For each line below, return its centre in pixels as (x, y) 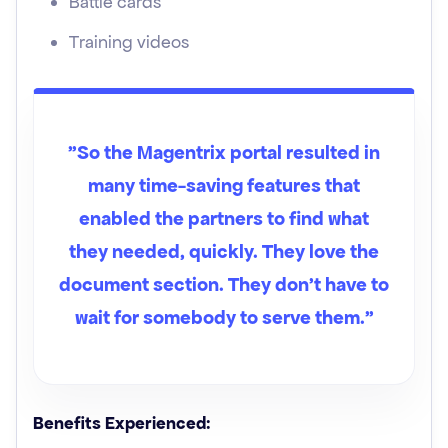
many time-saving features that (224, 185)
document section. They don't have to (224, 284)
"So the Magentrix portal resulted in (224, 152)
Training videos (129, 42)
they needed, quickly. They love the (224, 251)
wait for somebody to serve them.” (224, 317)
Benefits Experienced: (122, 423)
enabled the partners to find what (224, 218)
